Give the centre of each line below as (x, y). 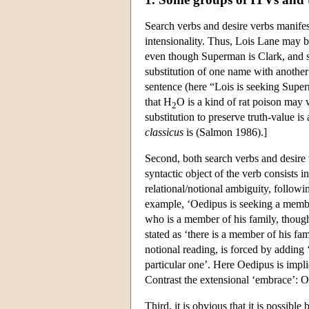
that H (158, 101)
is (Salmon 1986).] (225, 132)
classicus (164, 132)
